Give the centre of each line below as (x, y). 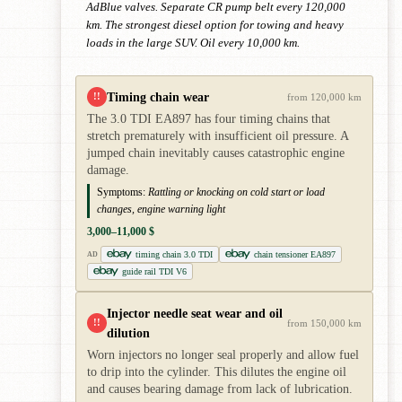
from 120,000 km (324, 96)
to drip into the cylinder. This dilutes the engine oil (217, 371)
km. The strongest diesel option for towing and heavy (215, 25)
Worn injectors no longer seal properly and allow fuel (223, 354)
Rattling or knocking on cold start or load (236, 192)
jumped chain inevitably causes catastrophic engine (216, 153)
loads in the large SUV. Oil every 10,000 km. (193, 43)
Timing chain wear (158, 96)
